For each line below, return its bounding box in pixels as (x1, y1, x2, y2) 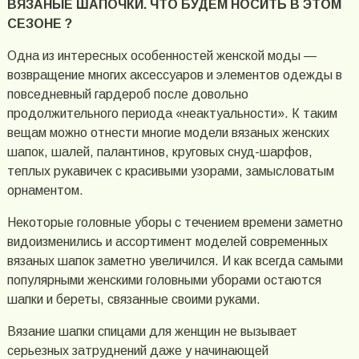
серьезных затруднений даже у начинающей (6, 343, 268, 357)
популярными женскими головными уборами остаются (6, 272, 321, 287)
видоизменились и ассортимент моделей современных (6, 234, 328, 248)
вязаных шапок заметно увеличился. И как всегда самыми (6, 253, 343, 268)
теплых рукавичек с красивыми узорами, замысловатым (6, 163, 334, 178)
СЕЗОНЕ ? (6, 16, 72, 30)
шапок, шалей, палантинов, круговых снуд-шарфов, (6, 144, 313, 159)
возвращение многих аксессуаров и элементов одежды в (6, 67, 342, 82)
